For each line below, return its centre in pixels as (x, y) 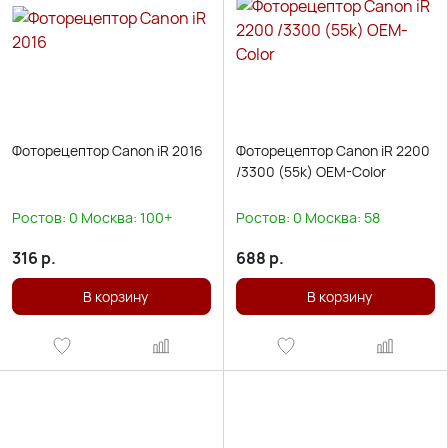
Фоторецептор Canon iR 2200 (333, 150)
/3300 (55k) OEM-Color (311, 171)
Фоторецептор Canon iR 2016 (107, 150)
